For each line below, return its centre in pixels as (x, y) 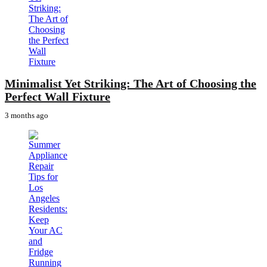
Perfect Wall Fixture (58, 97)
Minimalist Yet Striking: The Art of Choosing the (131, 84)
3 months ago (27, 116)
